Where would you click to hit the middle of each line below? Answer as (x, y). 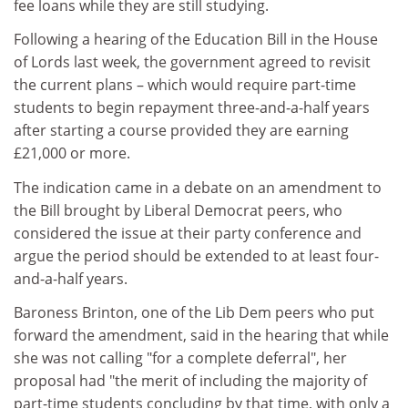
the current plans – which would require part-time (185, 85)
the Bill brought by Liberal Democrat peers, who (178, 210)
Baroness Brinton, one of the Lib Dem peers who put (194, 312)
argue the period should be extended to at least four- (196, 255)
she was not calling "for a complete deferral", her (180, 358)
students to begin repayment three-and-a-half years (192, 107)
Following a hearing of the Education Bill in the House (196, 39)
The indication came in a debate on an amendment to (198, 187)
